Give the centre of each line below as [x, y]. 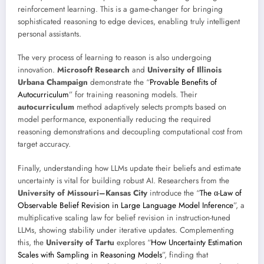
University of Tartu [80, 242]
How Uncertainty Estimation [197, 242]
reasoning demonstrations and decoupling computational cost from [130, 132]
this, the [32, 242]
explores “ [133, 242]
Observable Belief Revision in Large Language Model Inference [126, 205]
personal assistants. [49, 34]
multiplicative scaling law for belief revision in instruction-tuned [124, 217]
